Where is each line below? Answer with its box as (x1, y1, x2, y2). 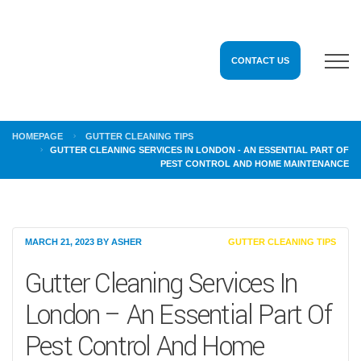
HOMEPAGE (12, 131, 63, 141)
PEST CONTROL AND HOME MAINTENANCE (160, 159, 349, 168)
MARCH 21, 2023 (25, 237, 94, 247)
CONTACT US (231, 56, 290, 65)
